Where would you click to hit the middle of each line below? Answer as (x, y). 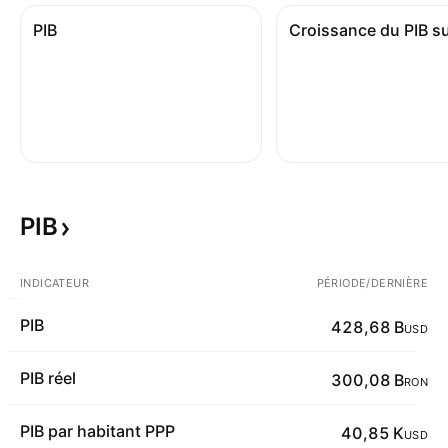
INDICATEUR (54, 283)
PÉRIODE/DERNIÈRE (372, 283)
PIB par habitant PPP (97, 431)
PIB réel (48, 378)
